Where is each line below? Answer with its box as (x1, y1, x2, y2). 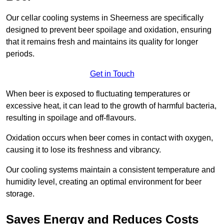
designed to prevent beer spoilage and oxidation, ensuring (6, 25, 211, 34)
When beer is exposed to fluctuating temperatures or (6, 89, 190, 98)
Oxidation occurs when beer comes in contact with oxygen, (6, 133, 213, 142)
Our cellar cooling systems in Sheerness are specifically (6, 13, 203, 22)
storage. (6, 189, 34, 198)
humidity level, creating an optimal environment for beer (6, 177, 201, 186)
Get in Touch (89, 69, 134, 78)
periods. (6, 49, 34, 58)
